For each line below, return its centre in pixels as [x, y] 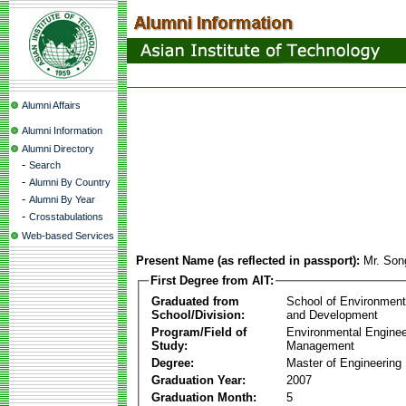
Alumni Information [62, 130]
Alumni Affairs [51, 105]
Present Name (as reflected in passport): [248, 261]
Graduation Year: [198, 380]
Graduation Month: [204, 397]
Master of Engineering [344, 362]
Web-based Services [68, 236]
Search [45, 165]
